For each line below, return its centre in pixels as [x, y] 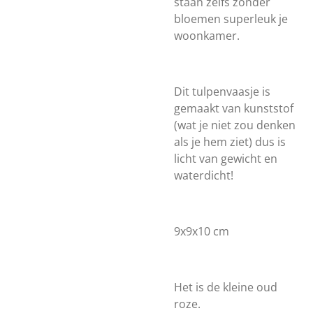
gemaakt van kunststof [234, 108]
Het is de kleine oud [226, 287]
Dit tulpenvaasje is [222, 92]
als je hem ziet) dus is [230, 142]
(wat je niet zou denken [235, 125]
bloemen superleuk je [231, 19]
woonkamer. [207, 36]
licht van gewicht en [226, 159]
